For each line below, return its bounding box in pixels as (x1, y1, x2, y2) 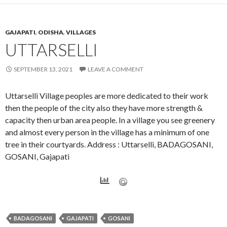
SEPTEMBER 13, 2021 (14, 65, 72, 73)
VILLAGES (66, 28, 96, 36)
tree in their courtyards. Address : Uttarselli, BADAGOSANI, (5, 139, 213, 149)
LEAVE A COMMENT (88, 65, 143, 73)
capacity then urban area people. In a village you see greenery (5, 115, 215, 125)
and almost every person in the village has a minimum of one (5, 127, 209, 137)
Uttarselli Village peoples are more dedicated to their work (5, 90, 208, 100)
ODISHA (38, 28, 63, 36)
